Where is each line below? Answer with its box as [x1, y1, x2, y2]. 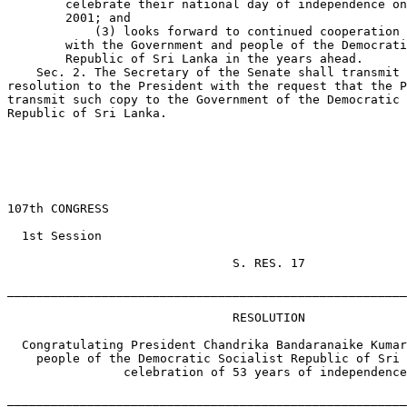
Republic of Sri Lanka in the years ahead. [7, 52, 363, 65]
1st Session [7, 229, 102, 243]
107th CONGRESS [7, 202, 109, 215]
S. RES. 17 [7, 256, 305, 270]
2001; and [7, 11, 131, 25]
